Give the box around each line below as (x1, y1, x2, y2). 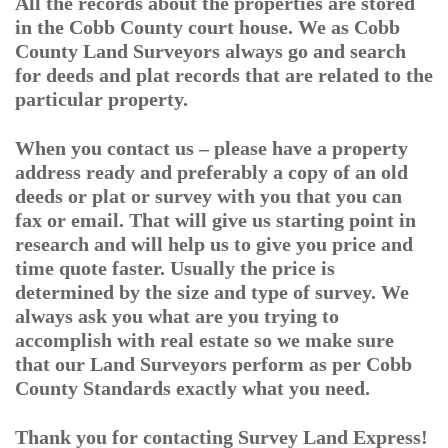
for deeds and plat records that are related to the (15, 64, 433, 86)
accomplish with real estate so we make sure (15, 329, 394, 351)
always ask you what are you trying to (15, 305, 339, 327)
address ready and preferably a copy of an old (15, 161, 408, 183)
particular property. (15, 88, 188, 110)
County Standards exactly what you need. (15, 377, 370, 399)
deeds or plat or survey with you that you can (15, 185, 402, 207)
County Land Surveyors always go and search (15, 40, 406, 62)
